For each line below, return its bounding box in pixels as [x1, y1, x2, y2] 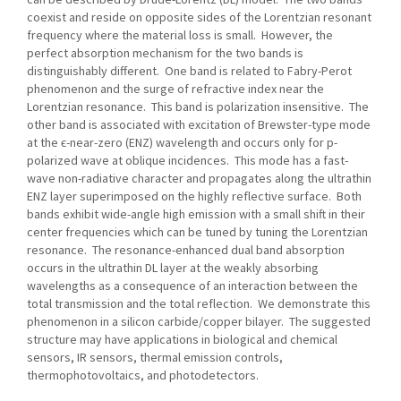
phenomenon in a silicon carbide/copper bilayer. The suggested [27, 313, 371, 329]
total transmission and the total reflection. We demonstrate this [27, 295, 371, 311]
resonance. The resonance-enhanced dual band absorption [27, 242, 345, 258]
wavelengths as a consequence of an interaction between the [27, 277, 358, 294]
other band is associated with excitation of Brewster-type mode [27, 116, 371, 132]
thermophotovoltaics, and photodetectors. [27, 367, 259, 383]
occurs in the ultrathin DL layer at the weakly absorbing [27, 260, 319, 276]
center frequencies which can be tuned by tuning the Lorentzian [27, 224, 368, 240]
